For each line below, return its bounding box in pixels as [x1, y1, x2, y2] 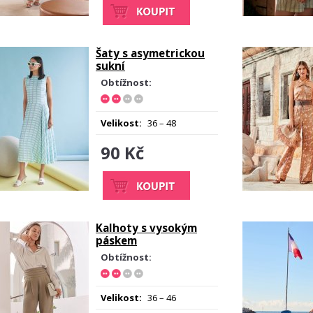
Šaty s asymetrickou [96, 46, 205, 60]
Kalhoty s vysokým [96, 221, 197, 235]
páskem [96, 233, 137, 247]
